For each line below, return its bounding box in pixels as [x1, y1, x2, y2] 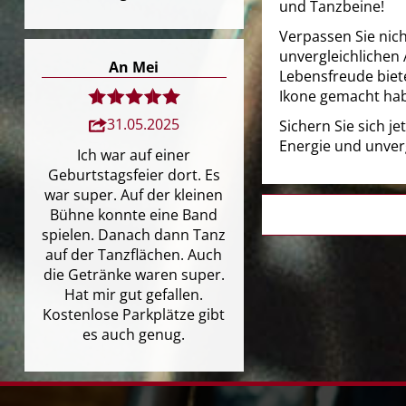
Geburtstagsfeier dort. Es [47, 164, 220, 185]
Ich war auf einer [77, 144, 191, 165]
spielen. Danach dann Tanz [42, 224, 227, 245]
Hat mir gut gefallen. [64, 284, 204, 304]
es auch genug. [82, 324, 186, 344]
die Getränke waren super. [43, 264, 225, 285]
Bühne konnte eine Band [50, 204, 218, 225]
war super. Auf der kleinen [44, 184, 224, 205]
